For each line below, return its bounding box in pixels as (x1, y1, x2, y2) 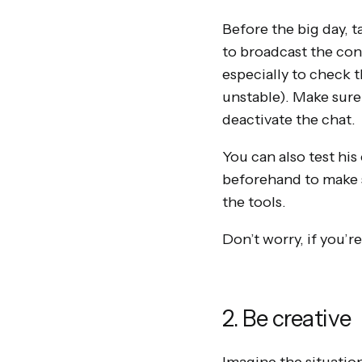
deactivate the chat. (221, 111, 356, 128)
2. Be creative (221, 305, 351, 332)
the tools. (221, 193, 286, 211)
